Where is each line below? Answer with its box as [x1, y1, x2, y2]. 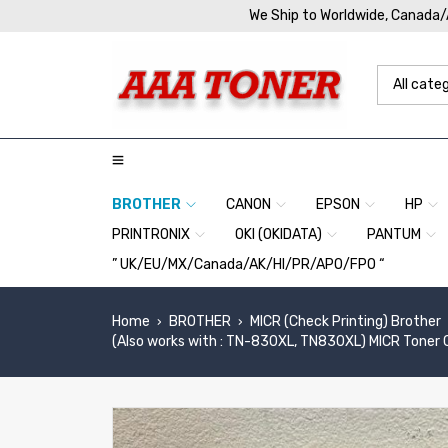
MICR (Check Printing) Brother [250, 313, 441, 330]
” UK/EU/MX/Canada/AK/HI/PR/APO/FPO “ [112, 256, 385, 273]
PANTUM [367, 226, 421, 243]
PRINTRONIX [112, 226, 190, 243]
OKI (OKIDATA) [235, 226, 322, 243]
